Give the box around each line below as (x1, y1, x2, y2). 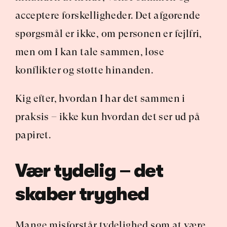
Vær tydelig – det (15, 161, 163, 181)
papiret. (15, 129, 51, 141)
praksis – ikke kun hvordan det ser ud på (15, 111, 200, 123)
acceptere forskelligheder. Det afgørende (15, 10, 200, 21)
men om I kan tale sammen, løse (15, 46, 164, 58)
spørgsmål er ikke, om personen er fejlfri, (15, 28, 202, 40)
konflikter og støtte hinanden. (15, 64, 153, 76)
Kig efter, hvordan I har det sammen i (15, 93, 185, 104)
